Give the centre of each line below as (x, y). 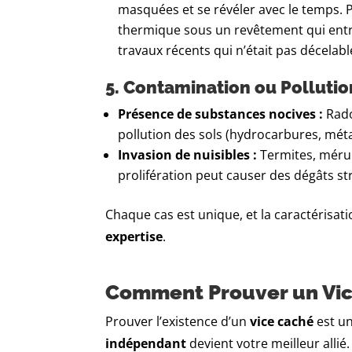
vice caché (282, 322)
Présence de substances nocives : (221, 114)
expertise (134, 237)
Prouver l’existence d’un (178, 322)
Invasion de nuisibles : (188, 155)
